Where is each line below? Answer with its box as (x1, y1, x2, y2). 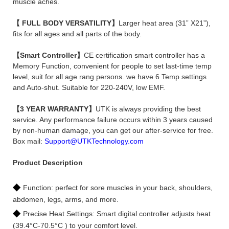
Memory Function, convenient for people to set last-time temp (13, 61, 212, 70)
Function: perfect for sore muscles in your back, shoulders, (23, 183, 213, 192)
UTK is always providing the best (96, 104, 201, 113)
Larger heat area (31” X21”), (119, 18, 211, 27)
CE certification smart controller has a (84, 51, 205, 59)
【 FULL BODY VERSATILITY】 (13, 18, 119, 27)
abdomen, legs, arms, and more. (13, 195, 119, 203)
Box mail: (13, 136, 44, 145)
